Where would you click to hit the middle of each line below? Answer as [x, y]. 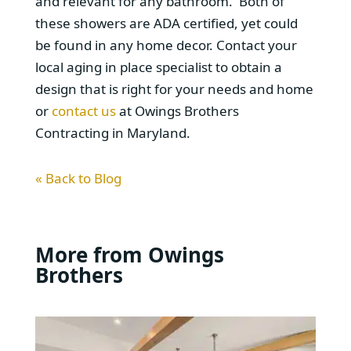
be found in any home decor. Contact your [166, 45]
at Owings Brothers [177, 110]
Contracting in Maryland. [112, 132]
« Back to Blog [78, 178]
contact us [83, 110]
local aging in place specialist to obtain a [158, 67]
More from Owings [129, 254]
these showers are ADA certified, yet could [166, 23]
